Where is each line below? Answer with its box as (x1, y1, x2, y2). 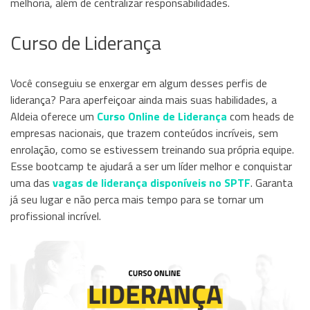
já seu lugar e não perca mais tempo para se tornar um (10, 190, 264, 208)
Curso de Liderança (10, 27, 161, 57)
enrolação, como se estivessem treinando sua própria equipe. (10, 140, 294, 158)
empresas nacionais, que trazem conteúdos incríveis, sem (10, 124, 278, 141)
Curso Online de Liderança (97, 107, 227, 125)
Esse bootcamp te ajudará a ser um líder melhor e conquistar (10, 157, 292, 174)
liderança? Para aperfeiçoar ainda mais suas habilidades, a (10, 91, 277, 108)
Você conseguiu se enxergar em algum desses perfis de (10, 74, 267, 91)
